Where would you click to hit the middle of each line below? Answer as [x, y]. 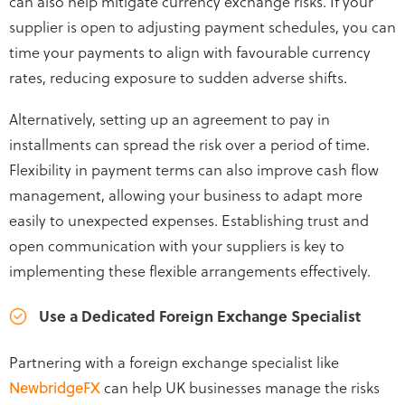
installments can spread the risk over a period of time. [189, 143]
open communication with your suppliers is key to [177, 245]
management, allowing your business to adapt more [186, 194]
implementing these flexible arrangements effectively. [190, 270]
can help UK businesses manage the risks [240, 386]
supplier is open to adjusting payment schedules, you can [202, 26]
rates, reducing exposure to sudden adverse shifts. [180, 76]
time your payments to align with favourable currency [190, 51]
